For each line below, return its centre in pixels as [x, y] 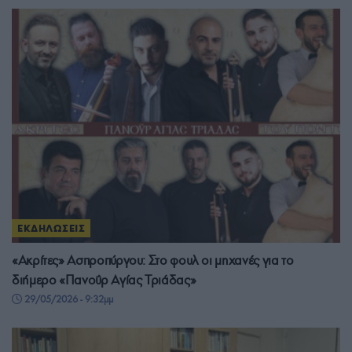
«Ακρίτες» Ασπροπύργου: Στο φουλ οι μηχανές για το [153, 261]
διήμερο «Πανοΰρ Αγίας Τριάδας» [104, 280]
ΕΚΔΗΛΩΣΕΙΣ [51, 229]
